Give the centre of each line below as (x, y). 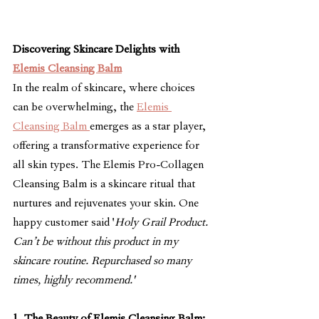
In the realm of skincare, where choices (105, 89)
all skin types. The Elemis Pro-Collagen (110, 166)
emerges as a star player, (149, 128)
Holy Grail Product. (163, 224)
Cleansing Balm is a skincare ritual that (105, 185)
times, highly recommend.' (74, 282)
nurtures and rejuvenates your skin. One (107, 205)
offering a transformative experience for (108, 147)
